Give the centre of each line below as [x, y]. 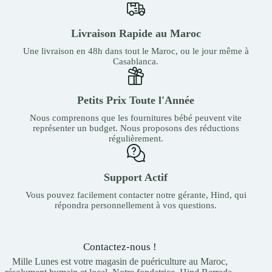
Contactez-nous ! [120, 246]
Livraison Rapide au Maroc [136, 33]
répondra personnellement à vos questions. [136, 205]
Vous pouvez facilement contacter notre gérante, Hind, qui [136, 195]
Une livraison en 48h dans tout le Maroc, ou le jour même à [136, 51]
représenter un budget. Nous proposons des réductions [136, 128]
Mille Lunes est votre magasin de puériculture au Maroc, [120, 261]
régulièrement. [136, 138]
